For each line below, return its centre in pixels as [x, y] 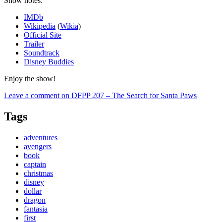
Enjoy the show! [30, 78]
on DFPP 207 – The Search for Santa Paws [128, 95]
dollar [33, 191]
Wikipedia [40, 26]
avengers [38, 146]
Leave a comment [32, 95]
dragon [35, 200]
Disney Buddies [49, 61]
